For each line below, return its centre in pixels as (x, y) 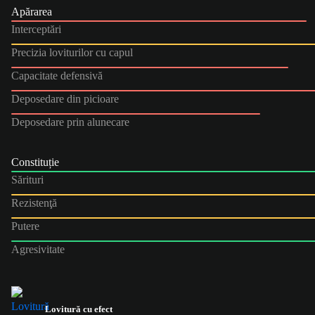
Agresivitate (38, 249)
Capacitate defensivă (57, 75)
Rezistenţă (34, 202)
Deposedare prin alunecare (70, 122)
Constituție (35, 162)
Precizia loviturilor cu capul (72, 52)
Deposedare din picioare (65, 98)
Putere (25, 226)
